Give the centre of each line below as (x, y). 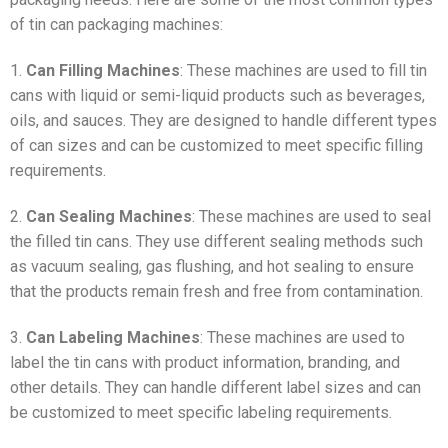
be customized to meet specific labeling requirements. (201, 412)
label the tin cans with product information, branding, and (205, 362)
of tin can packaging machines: (116, 25)
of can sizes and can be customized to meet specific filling (216, 145)
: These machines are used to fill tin (303, 70)
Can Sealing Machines (109, 216)
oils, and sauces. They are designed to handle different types (223, 120)
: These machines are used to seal (311, 216)
